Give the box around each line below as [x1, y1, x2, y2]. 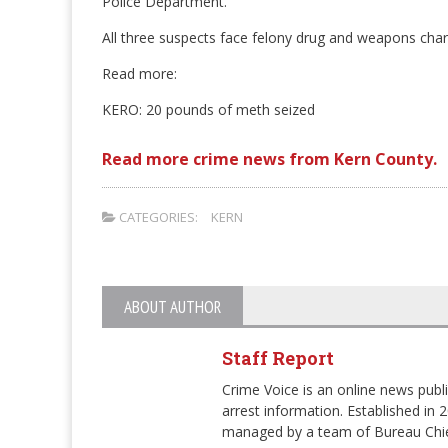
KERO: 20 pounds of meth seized [102, 100, 315, 119]
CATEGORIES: [116, 208, 198, 226]
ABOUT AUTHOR [124, 296, 221, 318]
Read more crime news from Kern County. [102, 148, 437, 170]
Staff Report [222, 346, 334, 370]
